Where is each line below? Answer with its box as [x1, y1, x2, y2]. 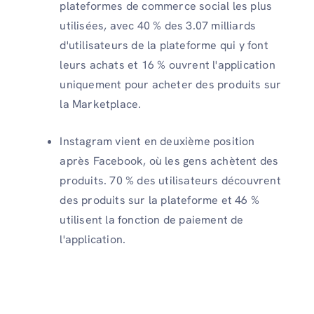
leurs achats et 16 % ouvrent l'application [60, 57, 275, 72]
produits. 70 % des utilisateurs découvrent [60, 172, 281, 188]
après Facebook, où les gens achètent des [60, 153, 279, 168]
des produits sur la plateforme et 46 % [60, 192, 259, 207]
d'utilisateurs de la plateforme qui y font [60, 37, 268, 53]
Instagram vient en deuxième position [60, 133, 255, 149]
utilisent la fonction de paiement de [60, 212, 244, 227]
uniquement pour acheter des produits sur [60, 76, 282, 92]
